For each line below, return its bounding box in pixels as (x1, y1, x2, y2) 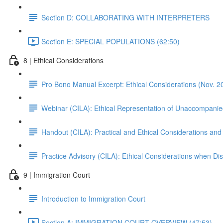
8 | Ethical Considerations (23, 55, 104, 65)
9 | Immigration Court (23, 169, 90, 180)
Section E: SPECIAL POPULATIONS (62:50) (41, 36, 180, 46)
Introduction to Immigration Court (41, 193, 145, 204)
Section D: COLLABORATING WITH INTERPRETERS (41, 12, 210, 22)
